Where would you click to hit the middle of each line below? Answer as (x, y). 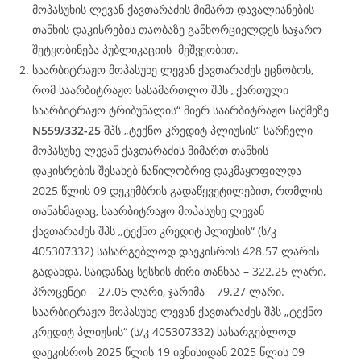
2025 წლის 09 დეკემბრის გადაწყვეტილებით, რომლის (177, 191)
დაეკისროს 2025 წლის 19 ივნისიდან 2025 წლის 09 (168, 352)
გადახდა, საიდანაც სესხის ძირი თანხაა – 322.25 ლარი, (179, 271)
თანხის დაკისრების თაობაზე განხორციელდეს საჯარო (177, 29)
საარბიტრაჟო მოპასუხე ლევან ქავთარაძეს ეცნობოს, (173, 70)
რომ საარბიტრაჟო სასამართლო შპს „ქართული (160, 90)
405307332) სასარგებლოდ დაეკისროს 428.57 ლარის (176, 251)
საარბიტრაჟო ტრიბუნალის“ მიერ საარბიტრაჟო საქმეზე (180, 110)
